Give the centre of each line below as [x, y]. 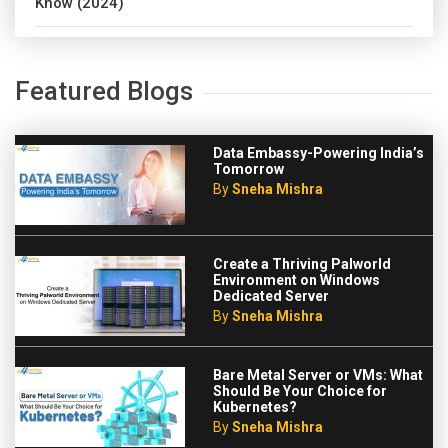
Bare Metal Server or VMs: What [318, 375]
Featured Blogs [104, 91]
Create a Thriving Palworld [302, 264]
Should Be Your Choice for [300, 391]
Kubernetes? [255, 407]
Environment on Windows [296, 280]
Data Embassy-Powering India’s [318, 153]
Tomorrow [248, 169]
